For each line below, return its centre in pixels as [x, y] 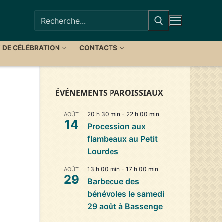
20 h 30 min [104, 114]
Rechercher [55, 17]
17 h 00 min [142, 169]
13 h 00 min [104, 169]
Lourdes [103, 151]
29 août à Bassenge [125, 206]
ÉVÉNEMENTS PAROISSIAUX [109, 92]
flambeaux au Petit [122, 139]
